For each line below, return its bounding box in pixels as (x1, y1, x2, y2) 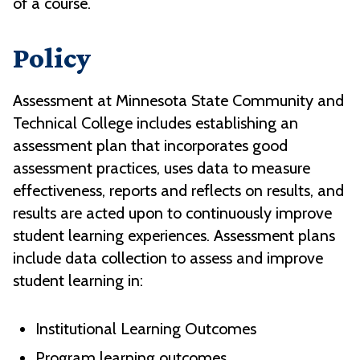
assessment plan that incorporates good (13, 136, 288, 156)
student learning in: (13, 271, 143, 291)
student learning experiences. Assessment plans (13, 226, 335, 246)
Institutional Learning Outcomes (35, 319, 256, 339)
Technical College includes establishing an (13, 113, 298, 133)
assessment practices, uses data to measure (13, 158, 310, 178)
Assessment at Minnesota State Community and (13, 91, 344, 111)
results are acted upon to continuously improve (13, 203, 332, 223)
